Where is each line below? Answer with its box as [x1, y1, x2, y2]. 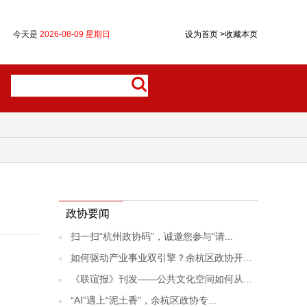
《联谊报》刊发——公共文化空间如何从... [71, 273, 251, 284]
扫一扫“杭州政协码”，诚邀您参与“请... [71, 231, 233, 242]
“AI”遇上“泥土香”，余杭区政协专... [71, 295, 217, 306]
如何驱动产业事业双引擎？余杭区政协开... [71, 252, 251, 263]
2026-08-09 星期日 [40, 29, 110, 39]
